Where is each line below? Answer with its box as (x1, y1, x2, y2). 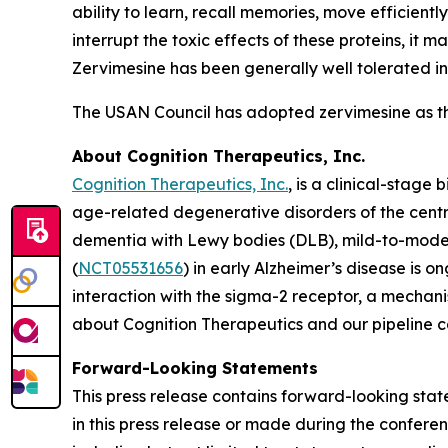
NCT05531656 (78, 257, 183, 278)
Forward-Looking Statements (72, 357, 318, 378)
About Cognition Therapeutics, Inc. (72, 145, 375, 166)
